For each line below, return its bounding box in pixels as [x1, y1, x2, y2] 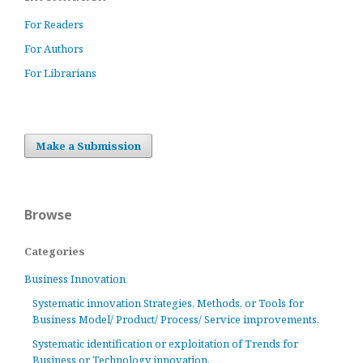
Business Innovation [24, 271, 126, 286]
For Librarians [24, 66, 96, 80]
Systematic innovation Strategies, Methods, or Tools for [32, 296, 304, 310]
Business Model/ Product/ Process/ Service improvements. [32, 312, 319, 327]
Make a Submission [36, 139, 141, 153]
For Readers [24, 17, 83, 32]
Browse [24, 206, 72, 224]
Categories [24, 244, 85, 258]
